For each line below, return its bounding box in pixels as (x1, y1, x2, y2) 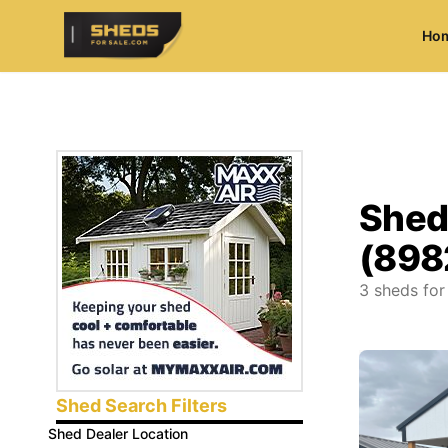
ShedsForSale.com (63, 36, 202, 57)
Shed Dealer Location (48, 425, 188, 442)
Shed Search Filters (56, 395, 227, 416)
